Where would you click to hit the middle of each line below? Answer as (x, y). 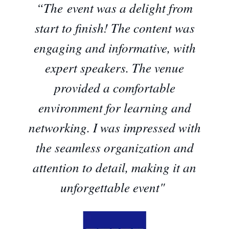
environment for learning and (114, 107)
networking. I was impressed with (114, 127)
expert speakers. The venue (114, 67)
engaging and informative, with (114, 47)
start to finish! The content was (114, 27)
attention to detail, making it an (114, 167)
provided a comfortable (114, 87)
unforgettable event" (112, 187)
